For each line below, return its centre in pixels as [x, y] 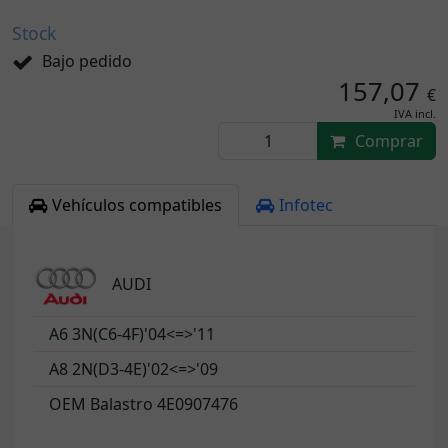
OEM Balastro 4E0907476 [143, 404]
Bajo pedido [85, 61]
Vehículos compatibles [137, 205]
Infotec [306, 205]
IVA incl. [415, 114]
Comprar [389, 141]
